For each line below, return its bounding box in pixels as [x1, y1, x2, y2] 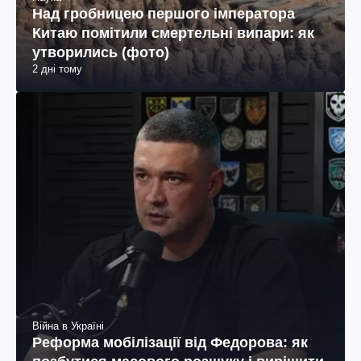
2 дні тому [32, 63, 82, 76]
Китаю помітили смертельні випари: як [32, 25, 314, 42]
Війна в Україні [32, 320, 104, 333]
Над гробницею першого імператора [32, 6, 295, 23]
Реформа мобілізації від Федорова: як [32, 334, 308, 351]
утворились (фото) [32, 44, 169, 61]
